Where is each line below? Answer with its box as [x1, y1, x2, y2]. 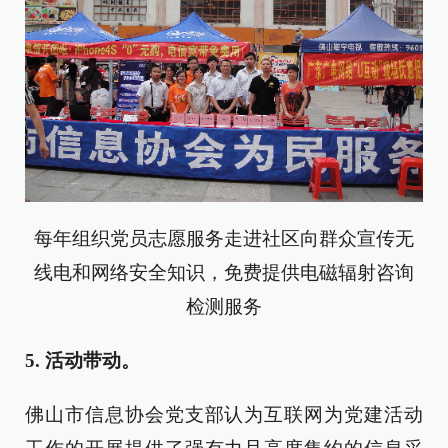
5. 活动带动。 [25, 349, 140, 371]
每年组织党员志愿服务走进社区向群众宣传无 [34, 227, 414, 249]
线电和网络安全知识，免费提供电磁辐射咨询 [34, 261, 414, 283]
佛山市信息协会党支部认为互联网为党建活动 [25, 403, 423, 425]
